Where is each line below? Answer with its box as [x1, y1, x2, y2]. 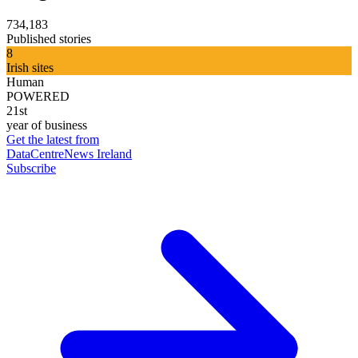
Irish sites [6, 60, 54, 74]
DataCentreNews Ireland [6, 146, 132, 161]
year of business [6, 117, 87, 132]
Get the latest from [6, 132, 99, 146]
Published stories [6, 31, 91, 46]
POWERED [6, 89, 70, 103]
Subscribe [6, 161, 56, 175]
